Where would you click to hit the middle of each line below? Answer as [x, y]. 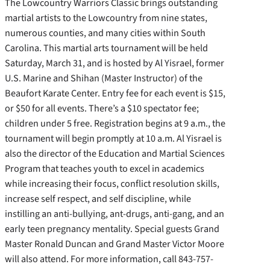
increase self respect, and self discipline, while [98, 199]
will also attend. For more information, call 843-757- [109, 259]
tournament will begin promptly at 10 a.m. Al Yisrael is [113, 138]
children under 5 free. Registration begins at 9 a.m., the [115, 123]
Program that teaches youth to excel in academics [105, 168]
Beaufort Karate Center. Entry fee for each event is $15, [115, 93]
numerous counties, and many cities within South [105, 33]
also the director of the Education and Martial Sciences [115, 153]
